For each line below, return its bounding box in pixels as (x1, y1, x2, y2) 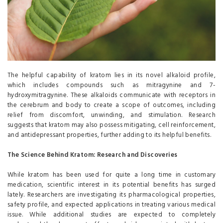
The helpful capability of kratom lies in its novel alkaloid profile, (7, 70, 216, 81)
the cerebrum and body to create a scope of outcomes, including (7, 100, 216, 111)
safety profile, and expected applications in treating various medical (7, 200, 216, 211)
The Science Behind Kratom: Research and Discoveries (7, 150, 178, 161)
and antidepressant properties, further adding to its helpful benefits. (7, 130, 211, 141)
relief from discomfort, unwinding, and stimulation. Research (7, 110, 216, 121)
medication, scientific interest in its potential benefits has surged (7, 180, 216, 191)
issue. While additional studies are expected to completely (7, 210, 216, 221)
